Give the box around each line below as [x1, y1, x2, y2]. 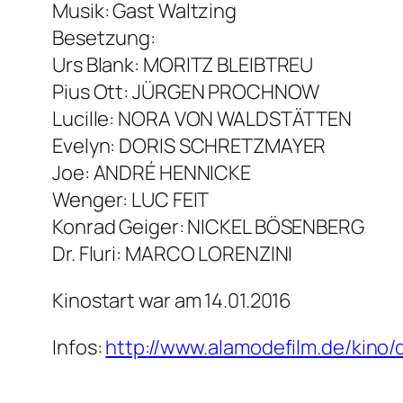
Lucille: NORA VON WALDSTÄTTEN [52, 105, 353, 133]
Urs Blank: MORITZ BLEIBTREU [52, 51, 314, 79]
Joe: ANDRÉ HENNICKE [52, 159, 252, 187]
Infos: [52, 334, 106, 362]
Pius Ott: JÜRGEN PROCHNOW [52, 78, 319, 106]
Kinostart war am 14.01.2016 [52, 287, 292, 315]
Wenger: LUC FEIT [52, 186, 210, 214]
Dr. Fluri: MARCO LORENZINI [52, 240, 293, 268]
